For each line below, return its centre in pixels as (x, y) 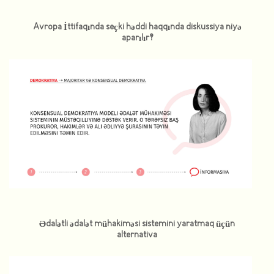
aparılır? (137, 39)
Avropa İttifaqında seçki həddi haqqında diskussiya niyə (137, 28)
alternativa (137, 235)
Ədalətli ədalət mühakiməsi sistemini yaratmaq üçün (137, 224)
